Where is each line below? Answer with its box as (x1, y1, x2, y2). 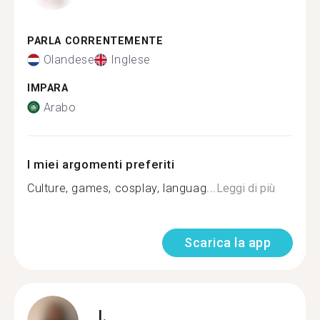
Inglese (110, 53, 151, 66)
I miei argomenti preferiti (27, 156, 175, 171)
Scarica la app (184, 234, 271, 250)
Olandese (43, 53, 95, 66)
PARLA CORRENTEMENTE (27, 34, 164, 47)
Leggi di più (216, 181, 275, 195)
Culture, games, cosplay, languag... (27, 181, 216, 195)
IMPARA (27, 82, 69, 94)
